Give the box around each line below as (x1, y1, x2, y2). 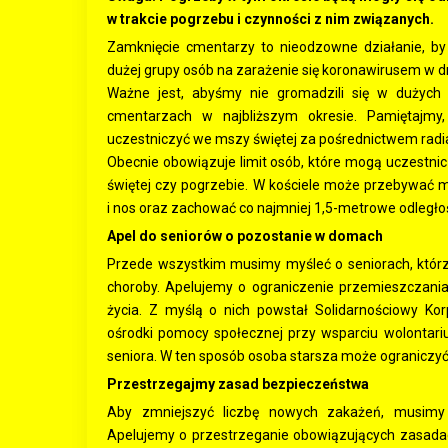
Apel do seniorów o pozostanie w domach (107, 228, 383, 244)
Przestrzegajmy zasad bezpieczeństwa (107, 376, 369, 392)
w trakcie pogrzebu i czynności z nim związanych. (107, 11, 434, 27)
